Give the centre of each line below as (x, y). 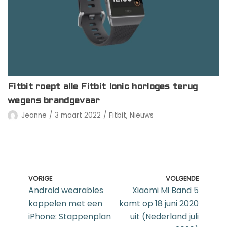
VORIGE (40, 178)
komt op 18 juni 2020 (159, 203)
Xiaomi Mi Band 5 (165, 190)
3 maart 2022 (78, 115)
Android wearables (66, 190)
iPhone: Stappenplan (70, 216)
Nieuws (142, 115)
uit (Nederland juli (164, 216)
